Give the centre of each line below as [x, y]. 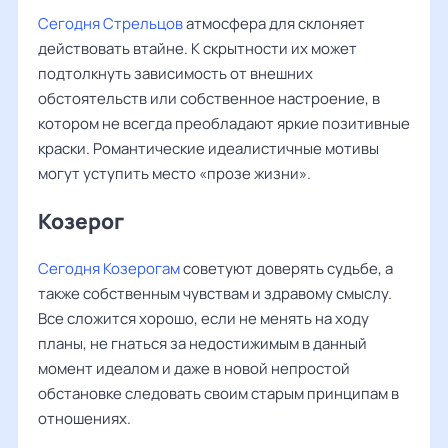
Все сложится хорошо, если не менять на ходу [203, 318]
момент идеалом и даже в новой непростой [194, 368]
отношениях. [84, 418]
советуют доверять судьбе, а [286, 268]
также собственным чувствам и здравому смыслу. [215, 293]
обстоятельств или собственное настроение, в [209, 98]
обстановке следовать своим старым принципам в [218, 393]
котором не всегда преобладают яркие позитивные [224, 123]
